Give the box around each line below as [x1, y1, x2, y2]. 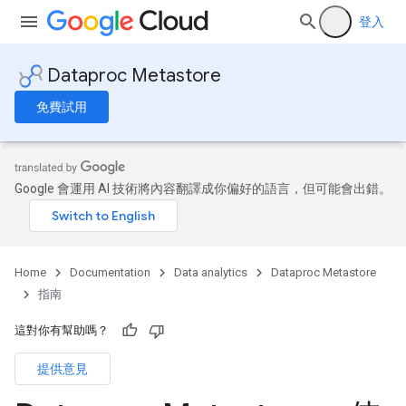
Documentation [70, 266, 150, 279]
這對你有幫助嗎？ [14, 324, 109, 337]
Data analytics [174, 266, 247, 279]
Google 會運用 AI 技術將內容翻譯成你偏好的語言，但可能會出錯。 [14, 181, 391, 196]
